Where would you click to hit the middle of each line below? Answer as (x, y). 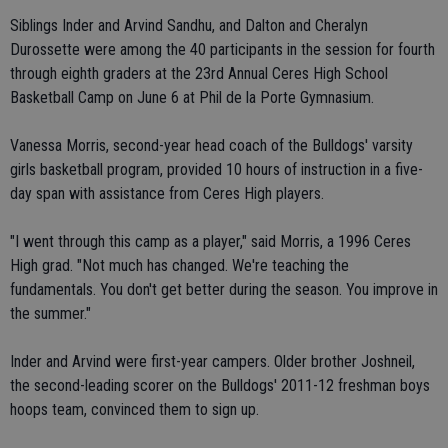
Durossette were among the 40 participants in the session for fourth (222, 49)
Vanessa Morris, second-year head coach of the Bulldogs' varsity (211, 145)
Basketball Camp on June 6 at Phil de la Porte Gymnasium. (192, 97)
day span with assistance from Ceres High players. (167, 193)
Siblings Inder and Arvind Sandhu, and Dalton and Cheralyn (189, 25)
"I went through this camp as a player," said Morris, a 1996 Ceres (210, 241)
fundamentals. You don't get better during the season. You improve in (224, 289)
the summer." (50, 313)
